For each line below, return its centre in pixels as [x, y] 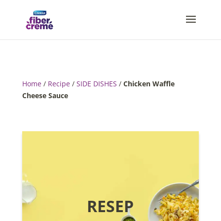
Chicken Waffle [149, 84]
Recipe [59, 84]
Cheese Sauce [45, 95]
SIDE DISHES [96, 84]
